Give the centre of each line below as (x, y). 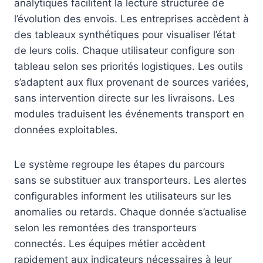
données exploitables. (66, 130)
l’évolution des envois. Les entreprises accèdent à (131, 19)
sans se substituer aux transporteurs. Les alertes (130, 181)
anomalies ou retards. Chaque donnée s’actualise (130, 212)
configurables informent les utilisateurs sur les (123, 196)
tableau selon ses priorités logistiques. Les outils (129, 67)
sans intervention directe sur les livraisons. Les (124, 98)
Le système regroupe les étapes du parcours (119, 165)
